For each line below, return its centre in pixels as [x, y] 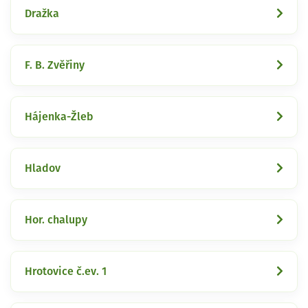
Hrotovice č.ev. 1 [66, 271]
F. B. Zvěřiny [55, 65]
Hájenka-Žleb [59, 117]
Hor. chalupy [56, 220]
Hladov [43, 168]
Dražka [42, 13]
